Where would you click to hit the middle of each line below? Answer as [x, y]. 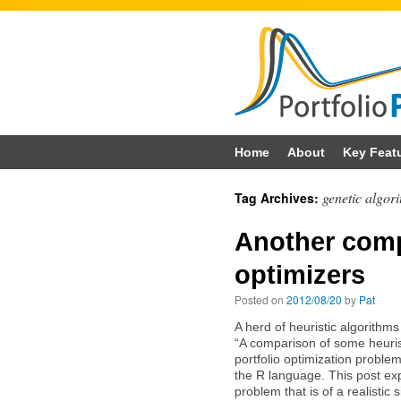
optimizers [300, 275]
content [29, 219]
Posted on [259, 299]
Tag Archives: [278, 198]
